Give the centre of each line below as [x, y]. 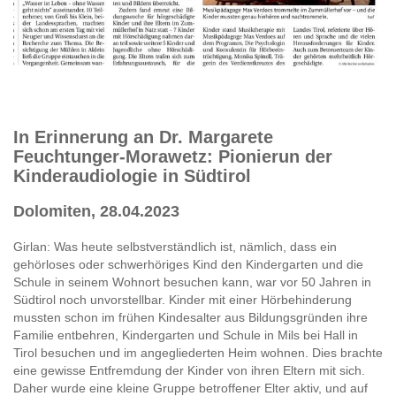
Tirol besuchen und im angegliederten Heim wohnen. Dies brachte [198, 352]
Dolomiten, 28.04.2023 [96, 211]
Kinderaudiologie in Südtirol [132, 175]
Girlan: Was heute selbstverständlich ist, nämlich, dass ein [175, 246]
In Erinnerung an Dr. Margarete [143, 137]
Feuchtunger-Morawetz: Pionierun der [173, 156]
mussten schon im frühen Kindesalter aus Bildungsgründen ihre [190, 317]
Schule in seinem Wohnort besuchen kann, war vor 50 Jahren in [192, 282]
